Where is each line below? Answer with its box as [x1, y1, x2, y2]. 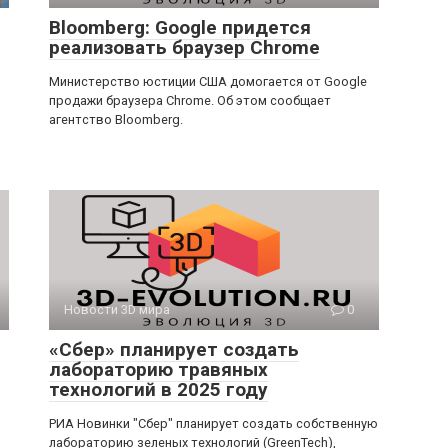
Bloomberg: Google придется [49, 15, 311, 39]
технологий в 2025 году [49, 377, 268, 401]
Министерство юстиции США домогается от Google [49, 73, 367, 89]
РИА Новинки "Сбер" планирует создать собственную [49, 415, 378, 431]
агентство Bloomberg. [49, 111, 183, 127]
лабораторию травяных [49, 357, 268, 381]
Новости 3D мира [64, 301, 170, 317]
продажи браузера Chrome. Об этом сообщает [49, 92, 331, 108]
